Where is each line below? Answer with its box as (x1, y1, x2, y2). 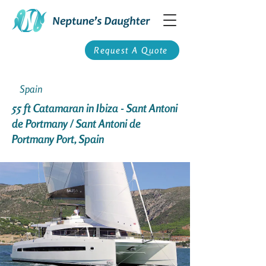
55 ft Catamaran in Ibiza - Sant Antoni (12, 101, 178, 115)
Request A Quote (94, 45, 168, 56)
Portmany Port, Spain (12, 132, 104, 145)
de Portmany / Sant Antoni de (12, 116, 141, 130)
